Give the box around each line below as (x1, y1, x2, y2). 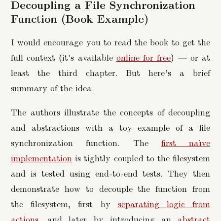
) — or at (171, 51, 211, 64)
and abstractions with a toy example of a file (11, 120, 210, 133)
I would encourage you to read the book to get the (11, 36, 210, 48)
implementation (11, 151, 72, 164)
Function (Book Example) (11, 11, 148, 26)
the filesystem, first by (11, 197, 118, 210)
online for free (116, 51, 171, 64)
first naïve (161, 136, 210, 148)
